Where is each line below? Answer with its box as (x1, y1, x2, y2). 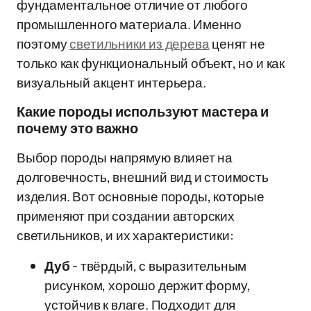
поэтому (17, 35, 70, 53)
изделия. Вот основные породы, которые (17, 187, 264, 205)
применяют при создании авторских (17, 207, 235, 225)
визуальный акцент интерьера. (17, 74, 206, 92)
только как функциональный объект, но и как (17, 54, 285, 72)
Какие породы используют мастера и (17, 104, 269, 119)
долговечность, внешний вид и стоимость (17, 168, 269, 186)
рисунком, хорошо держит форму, (44, 276, 251, 294)
